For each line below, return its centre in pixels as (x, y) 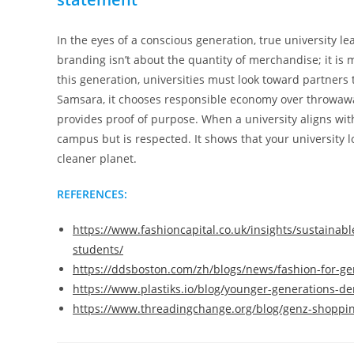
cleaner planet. (98, 158)
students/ (98, 249)
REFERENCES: (92, 194)
